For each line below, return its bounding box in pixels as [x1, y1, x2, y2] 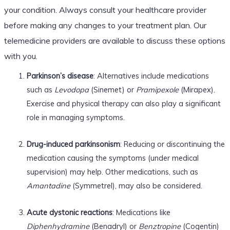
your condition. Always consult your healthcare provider [4, 4, 206, 15]
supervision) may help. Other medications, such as [26, 166, 198, 177]
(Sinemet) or [88, 84, 136, 94]
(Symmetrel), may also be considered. [70, 180, 202, 190]
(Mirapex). [178, 84, 215, 94]
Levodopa [54, 84, 89, 94]
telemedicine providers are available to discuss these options [4, 35, 225, 46]
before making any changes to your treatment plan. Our [4, 20, 206, 30]
